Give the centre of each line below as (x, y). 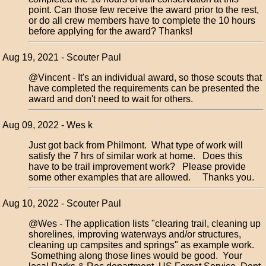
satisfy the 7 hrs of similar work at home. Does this (136, 156)
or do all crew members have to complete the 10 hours (142, 20)
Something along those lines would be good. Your (136, 256)
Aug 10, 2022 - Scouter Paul (62, 203)
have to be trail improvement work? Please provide (137, 167)
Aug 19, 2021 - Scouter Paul (62, 57)
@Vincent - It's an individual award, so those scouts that (145, 77)
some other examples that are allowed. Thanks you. (142, 177)
